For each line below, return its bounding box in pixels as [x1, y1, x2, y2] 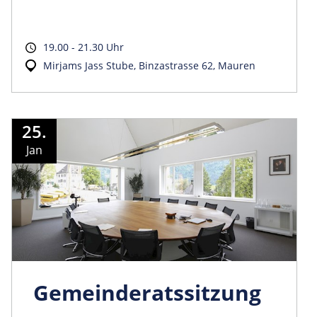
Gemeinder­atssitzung [33, 277, 261, 307]
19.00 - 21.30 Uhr [43, 40, 124, 54]
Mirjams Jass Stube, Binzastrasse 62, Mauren [43, 58, 255, 72]
